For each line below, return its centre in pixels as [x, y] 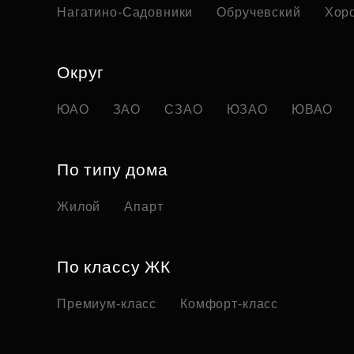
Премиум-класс [107, 304]
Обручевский [259, 13]
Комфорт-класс [230, 304]
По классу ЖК [114, 267]
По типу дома [113, 170]
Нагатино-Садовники [125, 13]
